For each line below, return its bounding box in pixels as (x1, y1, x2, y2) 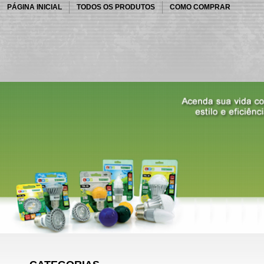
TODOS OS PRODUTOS (77, 3, 155, 11)
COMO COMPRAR (170, 3, 230, 11)
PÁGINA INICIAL (7, 3, 62, 11)
